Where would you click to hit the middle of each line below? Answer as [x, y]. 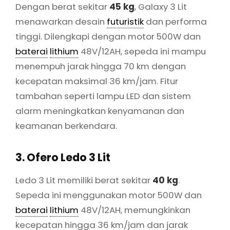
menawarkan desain [61, 22]
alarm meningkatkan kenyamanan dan [100, 111]
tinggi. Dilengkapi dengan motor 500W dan [108, 37]
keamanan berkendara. [66, 126]
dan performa [175, 22]
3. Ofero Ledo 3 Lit [63, 157]
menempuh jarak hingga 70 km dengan [101, 66]
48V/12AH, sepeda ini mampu [142, 52]
